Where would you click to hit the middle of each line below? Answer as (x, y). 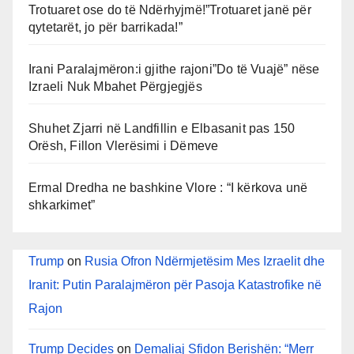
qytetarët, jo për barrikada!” (105, 27)
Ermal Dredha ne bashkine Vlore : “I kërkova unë (168, 187)
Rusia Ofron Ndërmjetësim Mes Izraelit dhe (205, 261)
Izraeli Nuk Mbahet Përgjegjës (115, 86)
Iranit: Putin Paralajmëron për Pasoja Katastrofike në (175, 284)
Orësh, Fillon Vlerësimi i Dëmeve (124, 145)
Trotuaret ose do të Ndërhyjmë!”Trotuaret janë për (170, 9)
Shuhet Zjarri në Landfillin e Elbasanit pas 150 (162, 128)
